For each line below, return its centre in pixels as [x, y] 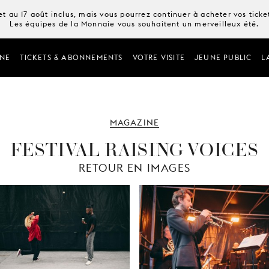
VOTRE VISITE [159, 57]
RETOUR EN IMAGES [134, 168]
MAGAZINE [134, 122]
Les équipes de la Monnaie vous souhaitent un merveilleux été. [134, 24]
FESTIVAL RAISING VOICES [134, 149]
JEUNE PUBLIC [223, 57]
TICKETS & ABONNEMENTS [71, 57]
